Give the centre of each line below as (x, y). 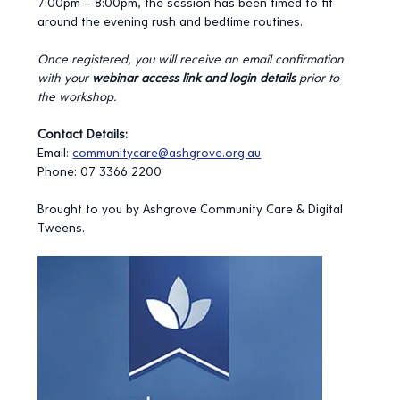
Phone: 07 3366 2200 (100, 172)
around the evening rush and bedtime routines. (171, 22)
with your (65, 79)
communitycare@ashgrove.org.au (167, 154)
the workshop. (77, 97)
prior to (320, 79)
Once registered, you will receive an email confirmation (193, 60)
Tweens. (62, 229)
